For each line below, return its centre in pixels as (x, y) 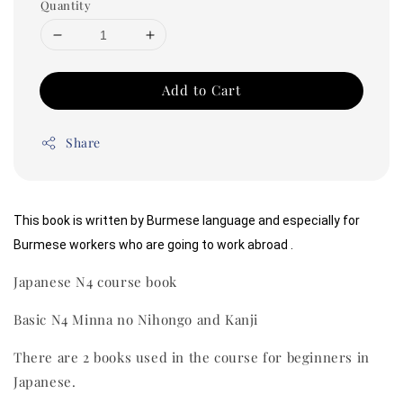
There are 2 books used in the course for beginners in (192, 358)
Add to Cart (201, 90)
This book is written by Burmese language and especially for (188, 221)
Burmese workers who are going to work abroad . (153, 245)
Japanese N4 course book (95, 282)
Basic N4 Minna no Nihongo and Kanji (138, 320)
